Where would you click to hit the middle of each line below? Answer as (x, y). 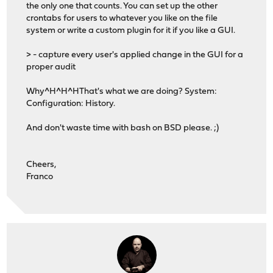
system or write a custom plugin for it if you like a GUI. (131, 30)
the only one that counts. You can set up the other (122, 6)
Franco (40, 177)
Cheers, (41, 165)
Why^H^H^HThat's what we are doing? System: (122, 91)
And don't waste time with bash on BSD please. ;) (123, 128)
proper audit (51, 67)
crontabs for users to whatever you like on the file (122, 18)
